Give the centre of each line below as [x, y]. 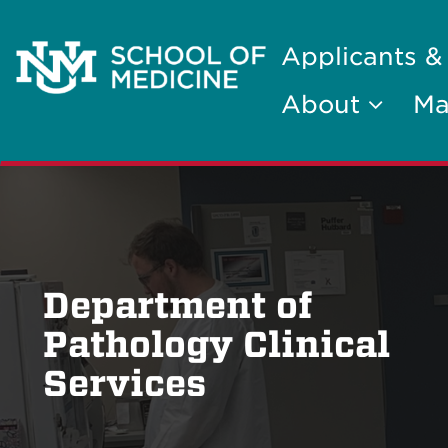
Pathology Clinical [216, 344]
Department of [178, 305]
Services [124, 383]
